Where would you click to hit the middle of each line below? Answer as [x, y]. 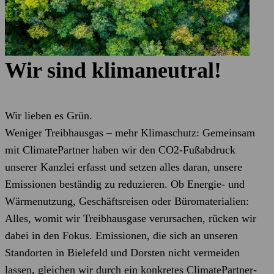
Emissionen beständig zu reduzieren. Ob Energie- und [125, 184]
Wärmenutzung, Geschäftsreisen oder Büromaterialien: [127, 201]
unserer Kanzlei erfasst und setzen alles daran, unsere [124, 167]
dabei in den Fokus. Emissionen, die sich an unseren [121, 235]
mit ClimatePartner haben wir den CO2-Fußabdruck [120, 150]
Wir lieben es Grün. [49, 116]
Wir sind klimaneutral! [113, 70]
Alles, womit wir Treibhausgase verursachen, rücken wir [131, 218]
